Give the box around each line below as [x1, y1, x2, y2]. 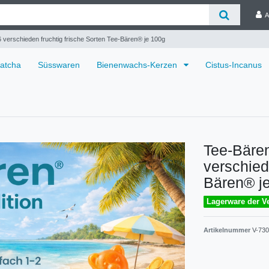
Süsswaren [38, 59, 80, 70]
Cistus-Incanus [205, 59, 262, 70]
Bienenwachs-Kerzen [97, 59, 180, 70]
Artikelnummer [204, 226, 252, 234]
